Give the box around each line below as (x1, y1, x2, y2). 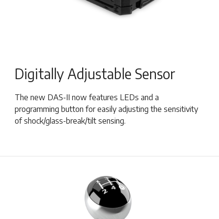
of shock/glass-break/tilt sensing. (15, 116, 126, 126)
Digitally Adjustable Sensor (15, 65, 175, 82)
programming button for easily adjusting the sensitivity (15, 104, 198, 114)
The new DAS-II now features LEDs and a (15, 92, 159, 102)
